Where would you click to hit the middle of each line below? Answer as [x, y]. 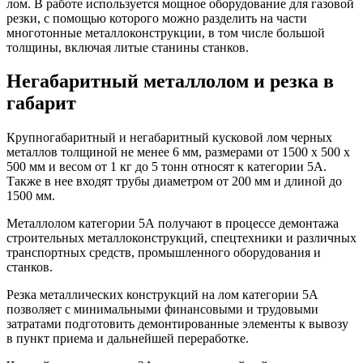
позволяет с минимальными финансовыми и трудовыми [162, 310]
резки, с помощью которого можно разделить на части [157, 18]
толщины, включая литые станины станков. [128, 47]
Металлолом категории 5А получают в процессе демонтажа [173, 224]
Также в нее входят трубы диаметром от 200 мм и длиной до [174, 181]
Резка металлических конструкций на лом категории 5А [162, 295]
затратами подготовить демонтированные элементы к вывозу [177, 324]
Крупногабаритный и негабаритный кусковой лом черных [169, 138]
